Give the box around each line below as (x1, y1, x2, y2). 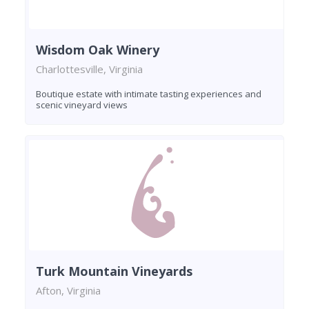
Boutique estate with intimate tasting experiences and (36, 88, 261, 101)
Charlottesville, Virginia (36, 62, 143, 77)
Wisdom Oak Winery (36, 41, 159, 59)
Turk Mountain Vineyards (36, 263, 192, 280)
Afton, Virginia (36, 283, 101, 298)
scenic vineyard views (36, 99, 128, 112)
